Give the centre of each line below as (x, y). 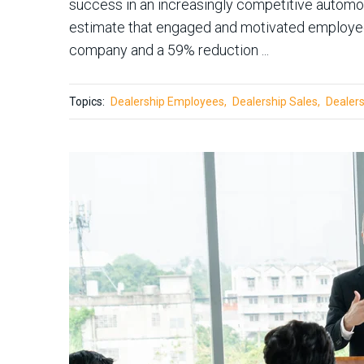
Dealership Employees (167, 102)
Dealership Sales (275, 102)
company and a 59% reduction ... (169, 50)
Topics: (87, 102)
